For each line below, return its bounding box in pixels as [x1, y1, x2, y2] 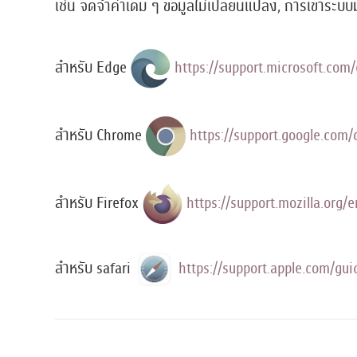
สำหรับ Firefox [54, 190, 143, 214]
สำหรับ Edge [54, 55, 131, 79]
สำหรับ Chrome [54, 123, 146, 147]
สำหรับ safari [54, 256, 135, 280]
